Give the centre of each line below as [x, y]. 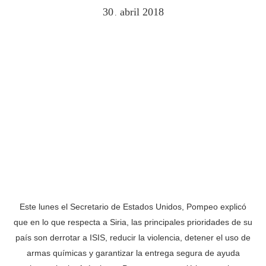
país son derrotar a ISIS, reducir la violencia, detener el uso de [133, 237]
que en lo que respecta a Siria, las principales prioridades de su [133, 222]
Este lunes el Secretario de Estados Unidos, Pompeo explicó [133, 206]
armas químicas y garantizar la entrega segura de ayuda [133, 253]
